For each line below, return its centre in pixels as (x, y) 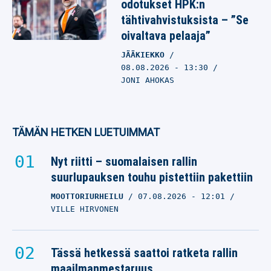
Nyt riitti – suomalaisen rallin (124, 162)
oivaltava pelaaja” (166, 36)
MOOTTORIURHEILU (87, 196)
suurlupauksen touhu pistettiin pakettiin (152, 177)
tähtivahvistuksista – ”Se (185, 20)
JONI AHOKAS (148, 80)
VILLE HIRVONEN (85, 209)
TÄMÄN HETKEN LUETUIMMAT (86, 132)
